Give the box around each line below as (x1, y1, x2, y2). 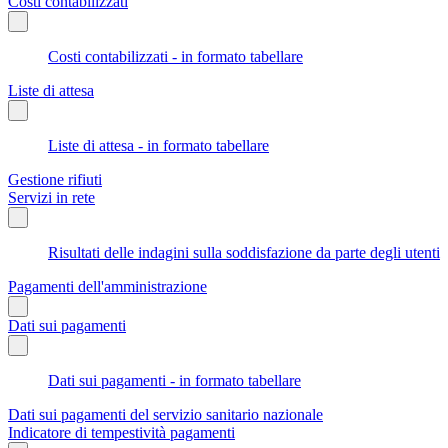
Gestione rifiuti (8, 170, 102, 188)
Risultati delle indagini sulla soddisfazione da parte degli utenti (48, 243, 440, 261)
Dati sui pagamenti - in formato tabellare (48, 371, 301, 389)
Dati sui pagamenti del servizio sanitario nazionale (8, 405, 323, 423)
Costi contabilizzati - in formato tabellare (48, 47, 303, 65)
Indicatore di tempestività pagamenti (8, 423, 235, 441)
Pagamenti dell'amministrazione (8, 277, 207, 295)
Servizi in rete (8, 188, 95, 206)
